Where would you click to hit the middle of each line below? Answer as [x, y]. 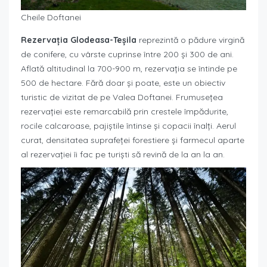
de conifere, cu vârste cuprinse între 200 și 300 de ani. [127, 54]
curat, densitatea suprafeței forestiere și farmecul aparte [133, 140]
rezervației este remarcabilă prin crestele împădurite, [125, 111]
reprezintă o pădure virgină [192, 40]
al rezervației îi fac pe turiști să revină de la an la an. [123, 154]
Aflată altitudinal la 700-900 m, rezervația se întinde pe [129, 68]
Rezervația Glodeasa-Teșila [80, 40]
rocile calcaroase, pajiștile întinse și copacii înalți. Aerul [128, 125]
